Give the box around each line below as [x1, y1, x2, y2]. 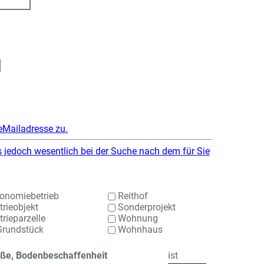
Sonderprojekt [115, 202, 176, 213]
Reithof [115, 190, 148, 202]
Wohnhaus [115, 224, 163, 235]
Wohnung [115, 213, 159, 224]
